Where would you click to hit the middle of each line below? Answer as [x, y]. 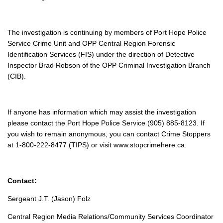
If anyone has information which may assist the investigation [102, 112]
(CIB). [17, 76]
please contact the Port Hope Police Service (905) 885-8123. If [106, 123]
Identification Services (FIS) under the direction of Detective [101, 55]
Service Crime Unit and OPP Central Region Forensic [91, 44]
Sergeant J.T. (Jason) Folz [49, 199]
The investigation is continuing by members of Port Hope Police [107, 33]
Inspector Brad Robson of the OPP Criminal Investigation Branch [109, 65]
